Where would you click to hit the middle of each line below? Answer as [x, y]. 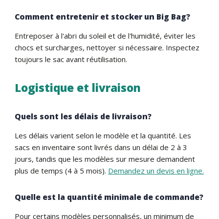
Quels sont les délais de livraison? [83, 116]
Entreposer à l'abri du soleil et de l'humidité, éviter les [105, 35]
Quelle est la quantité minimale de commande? [109, 197]
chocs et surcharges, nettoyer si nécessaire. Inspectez [107, 47]
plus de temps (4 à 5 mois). [61, 170]
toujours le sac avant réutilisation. [71, 59]
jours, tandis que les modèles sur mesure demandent [105, 159]
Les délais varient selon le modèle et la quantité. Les [103, 135]
